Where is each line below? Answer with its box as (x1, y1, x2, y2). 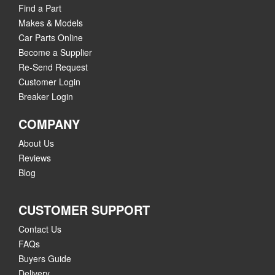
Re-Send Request (18, 61, 88, 73)
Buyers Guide (18, 252, 71, 265)
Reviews (18, 152, 51, 164)
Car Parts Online (18, 31, 83, 44)
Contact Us (18, 223, 61, 235)
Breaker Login (18, 90, 73, 103)
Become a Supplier (18, 46, 92, 58)
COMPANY (18, 115, 80, 133)
